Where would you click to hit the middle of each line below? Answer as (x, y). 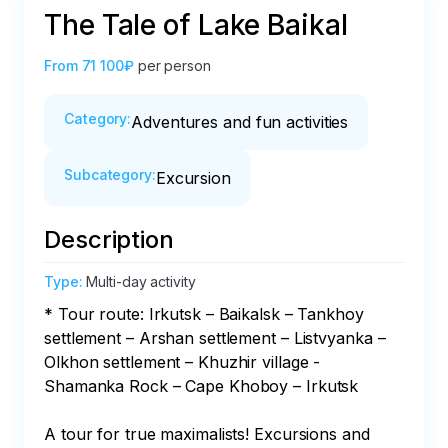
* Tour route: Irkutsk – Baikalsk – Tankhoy (206, 314)
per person (174, 65)
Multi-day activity (141, 281)
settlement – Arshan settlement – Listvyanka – (217, 338)
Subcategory (108, 174)
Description (109, 239)
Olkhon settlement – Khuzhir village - (185, 362)
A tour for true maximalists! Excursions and (209, 434)
